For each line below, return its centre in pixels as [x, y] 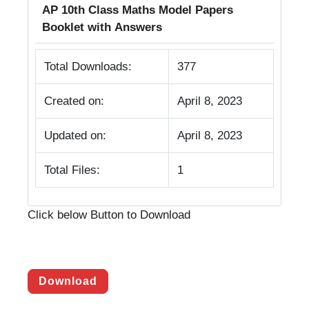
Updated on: [75, 136]
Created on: [74, 101]
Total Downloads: [88, 67]
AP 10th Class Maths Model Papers [138, 10]
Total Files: [72, 170]
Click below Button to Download [109, 215]
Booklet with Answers [102, 27]
